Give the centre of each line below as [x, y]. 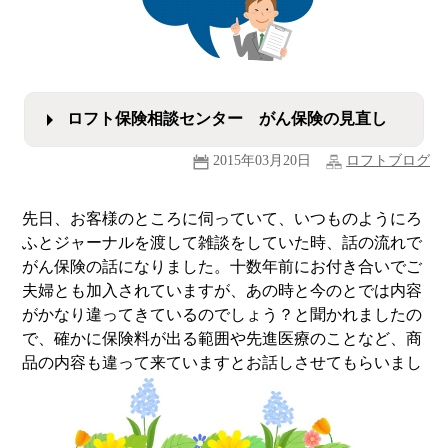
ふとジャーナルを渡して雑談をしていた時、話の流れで [222, 242]
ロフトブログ [388, 160]
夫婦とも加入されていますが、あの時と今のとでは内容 [222, 290]
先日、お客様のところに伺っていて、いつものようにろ [222, 218]
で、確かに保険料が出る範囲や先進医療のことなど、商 [222, 338]
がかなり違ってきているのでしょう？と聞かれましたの [222, 314]
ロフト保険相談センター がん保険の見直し [227, 118]
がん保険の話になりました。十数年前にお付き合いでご [222, 266]
